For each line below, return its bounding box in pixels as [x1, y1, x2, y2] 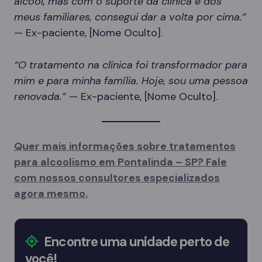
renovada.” [14, 89, 66, 104]
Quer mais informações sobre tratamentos [14, 139, 236, 154]
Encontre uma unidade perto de [42, 233, 230, 251]
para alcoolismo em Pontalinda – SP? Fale [14, 155, 227, 170]
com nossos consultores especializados [14, 171, 220, 185]
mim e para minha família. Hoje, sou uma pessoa [14, 74, 248, 88]
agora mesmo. [14, 187, 88, 201]
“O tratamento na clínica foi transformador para [14, 58, 247, 73]
